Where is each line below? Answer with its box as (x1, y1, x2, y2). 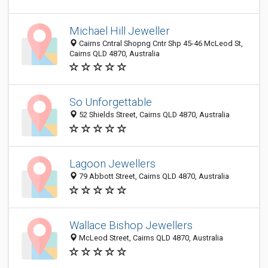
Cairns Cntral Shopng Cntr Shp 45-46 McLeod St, (77, 39, 243, 48)
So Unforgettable (69, 96, 152, 109)
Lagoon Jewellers (69, 157, 156, 170)
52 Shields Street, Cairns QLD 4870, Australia (77, 110, 230, 120)
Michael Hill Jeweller (69, 25, 170, 37)
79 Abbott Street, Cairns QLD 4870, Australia (77, 172, 229, 181)
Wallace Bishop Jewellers (69, 219, 193, 232)
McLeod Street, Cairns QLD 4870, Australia (77, 233, 223, 243)
